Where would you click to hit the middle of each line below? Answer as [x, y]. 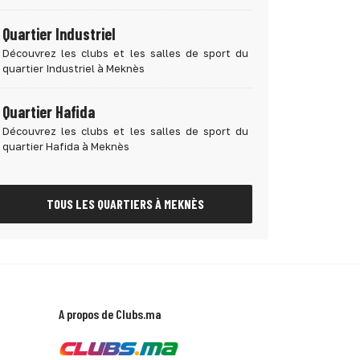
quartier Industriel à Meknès [74, 68]
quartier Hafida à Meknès [66, 146]
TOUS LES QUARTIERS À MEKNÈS [125, 204]
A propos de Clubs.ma [110, 314]
